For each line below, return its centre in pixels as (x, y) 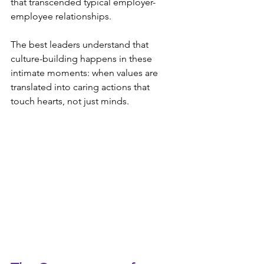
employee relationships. (61, 16)
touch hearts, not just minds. (70, 101)
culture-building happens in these (82, 59)
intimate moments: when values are (85, 73)
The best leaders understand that (81, 44)
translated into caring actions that (81, 87)
